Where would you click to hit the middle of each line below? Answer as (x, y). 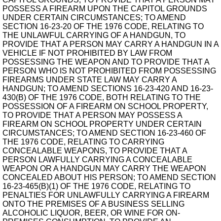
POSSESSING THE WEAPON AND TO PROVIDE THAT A (106, 62)
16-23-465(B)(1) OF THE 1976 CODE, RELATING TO (96, 186)
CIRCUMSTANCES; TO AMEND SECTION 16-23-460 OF (104, 133)
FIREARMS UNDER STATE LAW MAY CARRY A (90, 80)
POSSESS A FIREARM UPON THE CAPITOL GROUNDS (105, 9)
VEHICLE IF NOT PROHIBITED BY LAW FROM (87, 53)
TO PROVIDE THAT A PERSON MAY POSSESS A (92, 115)
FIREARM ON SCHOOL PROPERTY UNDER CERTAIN (102, 124)
